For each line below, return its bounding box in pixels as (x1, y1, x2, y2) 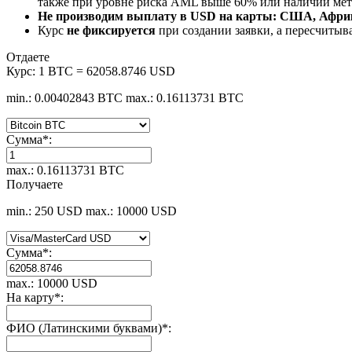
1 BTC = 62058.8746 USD (38, 64, 175, 78)
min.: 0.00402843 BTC (6, 90, 123, 104)
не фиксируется (67, 23, 156, 37)
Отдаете (6, 49, 49, 64)
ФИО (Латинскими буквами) (6, 321, 162, 335)
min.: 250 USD (6, 203, 82, 218)
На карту (6, 290, 54, 304)
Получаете (6, 177, 63, 191)
